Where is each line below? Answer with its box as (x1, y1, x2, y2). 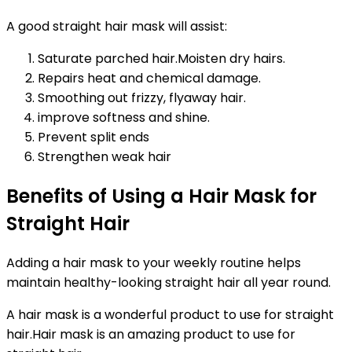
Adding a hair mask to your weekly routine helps (6, 253, 301, 272)
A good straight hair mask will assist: (6, 16, 227, 35)
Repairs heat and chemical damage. (38, 68, 261, 87)
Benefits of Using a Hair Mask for (6, 182, 317, 209)
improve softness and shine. (38, 108, 210, 126)
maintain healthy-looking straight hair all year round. (6, 273, 331, 291)
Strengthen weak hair (38, 147, 171, 166)
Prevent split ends (38, 127, 149, 146)
